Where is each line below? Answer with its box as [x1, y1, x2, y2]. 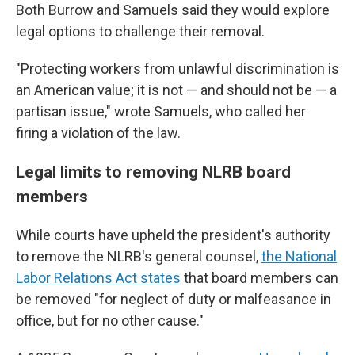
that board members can [181, 269, 338, 286]
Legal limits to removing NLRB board [16, 162, 291, 181]
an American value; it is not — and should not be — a [16, 82, 337, 98]
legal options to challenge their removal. [16, 23, 265, 40]
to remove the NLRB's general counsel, [16, 248, 261, 265]
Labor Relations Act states [16, 269, 181, 286]
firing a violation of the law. [16, 124, 181, 141]
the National [261, 248, 337, 265]
